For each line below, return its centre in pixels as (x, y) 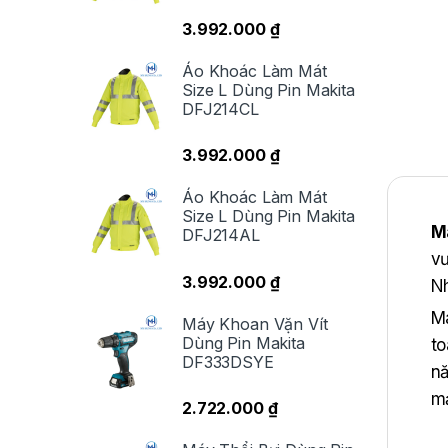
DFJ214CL (220, 109)
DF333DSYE (228, 361)
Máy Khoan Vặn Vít (255, 323)
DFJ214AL (221, 235)
